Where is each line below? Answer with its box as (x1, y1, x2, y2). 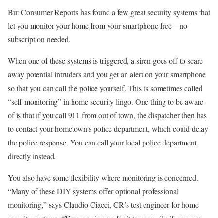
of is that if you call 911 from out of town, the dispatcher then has (8, 110, 207, 121)
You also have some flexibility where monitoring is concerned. (8, 172, 198, 183)
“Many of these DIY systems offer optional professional (8, 186, 179, 197)
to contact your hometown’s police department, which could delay (8, 124, 208, 134)
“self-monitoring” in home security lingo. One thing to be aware (8, 96, 203, 107)
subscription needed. (8, 34, 71, 45)
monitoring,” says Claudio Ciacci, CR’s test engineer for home (8, 200, 199, 210)
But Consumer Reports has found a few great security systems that (8, 7, 210, 18)
